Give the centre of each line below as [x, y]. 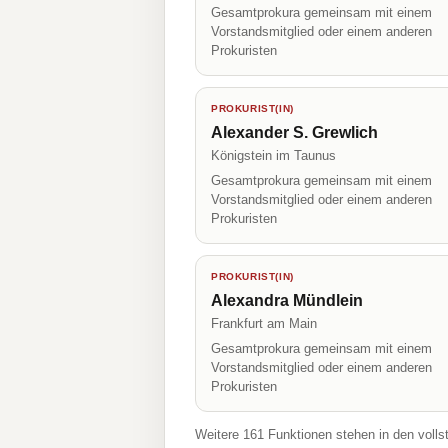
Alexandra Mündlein [287, 300]
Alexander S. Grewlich [294, 132]
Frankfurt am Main [264, 323]
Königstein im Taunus [273, 155]
